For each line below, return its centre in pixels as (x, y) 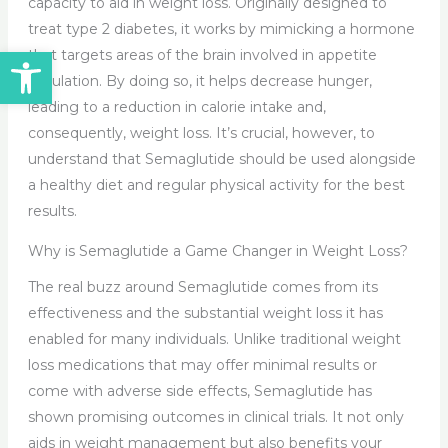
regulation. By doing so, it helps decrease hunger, (199, 80)
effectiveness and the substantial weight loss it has (205, 312)
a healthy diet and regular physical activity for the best (216, 184)
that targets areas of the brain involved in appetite (202, 54)
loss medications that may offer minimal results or (202, 364)
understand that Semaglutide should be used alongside (221, 158)
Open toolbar (65, 60)
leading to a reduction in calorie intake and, (176, 106)
